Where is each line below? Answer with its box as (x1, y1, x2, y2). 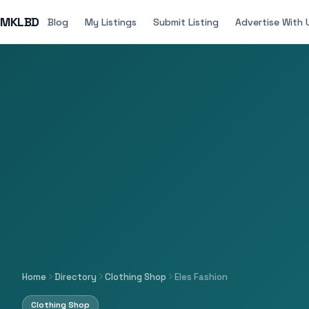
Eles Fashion (175, 271, 228, 283)
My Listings (84, 16, 137, 28)
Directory (54, 271, 97, 283)
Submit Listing (152, 16, 219, 28)
